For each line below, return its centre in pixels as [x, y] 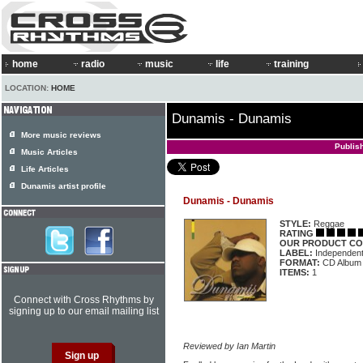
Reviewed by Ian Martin [229, 346]
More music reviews [61, 135]
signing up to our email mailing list [83, 311]
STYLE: [295, 224]
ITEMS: [295, 272]
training [291, 64]
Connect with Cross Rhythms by [83, 300]
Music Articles [49, 152]
